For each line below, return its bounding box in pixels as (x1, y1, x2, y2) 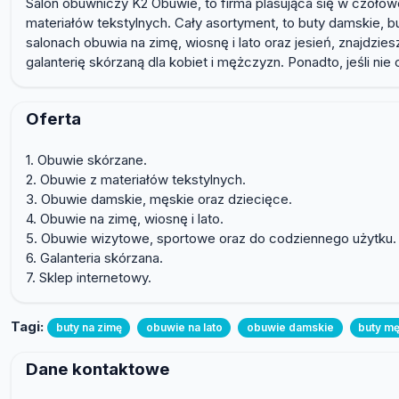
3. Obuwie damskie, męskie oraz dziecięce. (26, 191, 292, 208)
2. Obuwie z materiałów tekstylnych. (26, 171, 246, 189)
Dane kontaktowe (26, 358, 170, 379)
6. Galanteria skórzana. (26, 249, 163, 267)
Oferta (26, 109, 81, 130)
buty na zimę (55, 321, 122, 335)
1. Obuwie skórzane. (26, 151, 147, 169)
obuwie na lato (145, 321, 223, 335)
